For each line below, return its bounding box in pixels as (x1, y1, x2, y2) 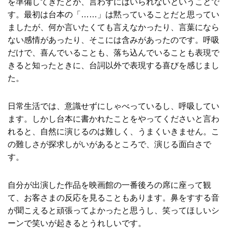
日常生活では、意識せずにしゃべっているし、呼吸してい (8, 101, 219, 110)
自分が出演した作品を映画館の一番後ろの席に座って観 (8, 180, 211, 189)
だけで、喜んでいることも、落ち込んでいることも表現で (8, 48, 219, 57)
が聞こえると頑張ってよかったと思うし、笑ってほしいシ (8, 206, 219, 215)
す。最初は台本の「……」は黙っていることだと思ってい (8, 10, 219, 19)
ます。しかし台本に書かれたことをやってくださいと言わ (8, 114, 219, 123)
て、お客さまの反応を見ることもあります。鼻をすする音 (8, 193, 219, 202)
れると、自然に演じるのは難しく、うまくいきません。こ (8, 127, 219, 136)
